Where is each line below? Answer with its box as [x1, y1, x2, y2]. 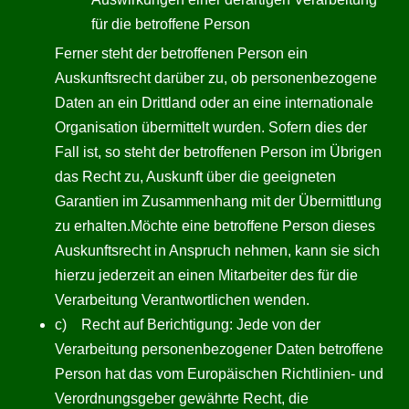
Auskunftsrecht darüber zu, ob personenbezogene [55, 70, 377, 86]
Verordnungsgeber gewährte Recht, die [55, 391, 309, 406]
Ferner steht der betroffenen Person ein [55, 46, 308, 61]
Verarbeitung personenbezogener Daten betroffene [55, 341, 383, 357]
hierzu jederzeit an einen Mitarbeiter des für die [55, 267, 358, 283]
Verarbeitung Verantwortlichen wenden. [55, 292, 309, 308]
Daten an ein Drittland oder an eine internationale [55, 95, 373, 110]
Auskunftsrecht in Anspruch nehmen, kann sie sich [55, 243, 380, 258]
